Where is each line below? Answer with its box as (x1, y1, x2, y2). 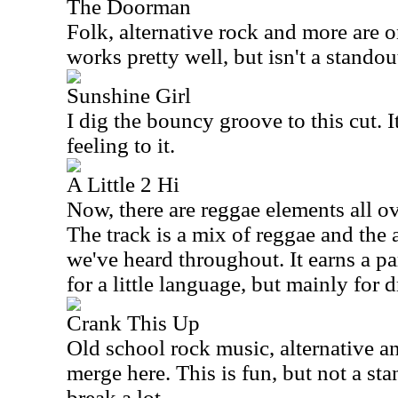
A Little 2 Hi (67, 172, 179, 196)
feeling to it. (67, 133, 175, 157)
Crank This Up (67, 311, 200, 335)
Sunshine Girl (67, 84, 191, 107)
